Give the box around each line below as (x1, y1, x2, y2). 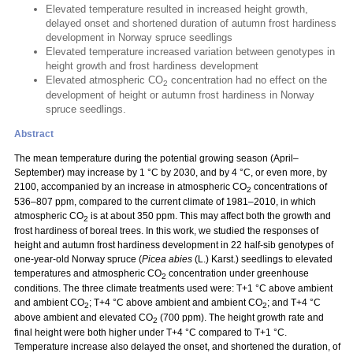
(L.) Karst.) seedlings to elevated (192, 254, 333, 265)
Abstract (14, 128, 54, 139)
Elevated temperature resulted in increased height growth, (46, 3, 308, 15)
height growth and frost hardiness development (46, 60, 258, 72)
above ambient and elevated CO (14, 312, 153, 323)
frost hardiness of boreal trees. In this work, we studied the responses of (14, 225, 318, 236)
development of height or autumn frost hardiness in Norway (46, 89, 314, 101)
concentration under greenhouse (166, 268, 309, 279)
